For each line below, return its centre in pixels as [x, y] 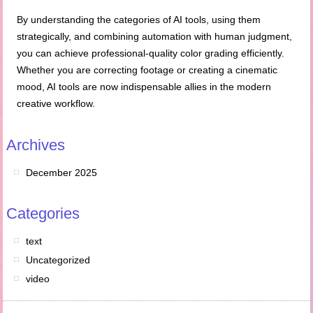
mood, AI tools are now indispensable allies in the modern [144, 87]
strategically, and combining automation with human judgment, [155, 37]
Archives [36, 145]
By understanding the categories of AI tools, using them [139, 20]
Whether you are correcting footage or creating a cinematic [147, 70]
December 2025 [62, 173]
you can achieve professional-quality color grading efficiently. [151, 53]
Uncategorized [58, 260]
